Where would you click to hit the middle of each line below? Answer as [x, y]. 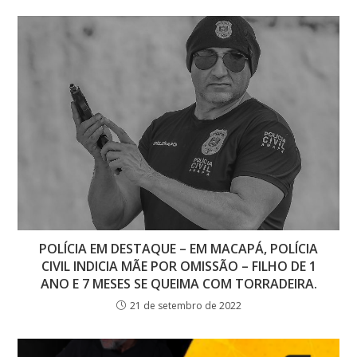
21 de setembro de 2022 [185, 305]
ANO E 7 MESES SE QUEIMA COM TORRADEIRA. [178, 283]
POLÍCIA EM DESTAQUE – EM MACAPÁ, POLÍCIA [178, 248]
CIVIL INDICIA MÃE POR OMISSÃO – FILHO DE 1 [178, 266]
